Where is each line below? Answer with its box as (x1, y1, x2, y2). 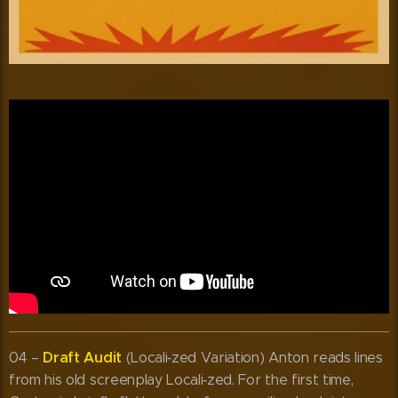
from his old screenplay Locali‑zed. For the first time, (9, 370, 354, 388)
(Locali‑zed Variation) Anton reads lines (121, 348, 383, 366)
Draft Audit (43, 347, 122, 367)
